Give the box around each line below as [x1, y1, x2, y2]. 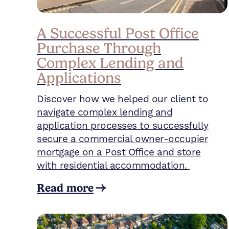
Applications [37, 68, 121, 86]
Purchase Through [37, 39, 161, 57]
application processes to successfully [37, 120, 209, 132]
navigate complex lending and [37, 106, 172, 119]
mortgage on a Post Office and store [37, 146, 201, 158]
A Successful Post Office [37, 24, 199, 42]
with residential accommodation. [37, 159, 190, 172]
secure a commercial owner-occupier [37, 133, 208, 145]
